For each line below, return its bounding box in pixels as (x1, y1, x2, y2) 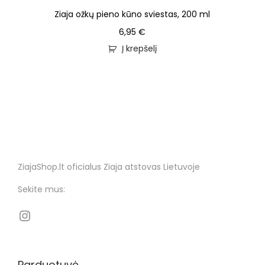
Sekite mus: (18, 183, 65, 195)
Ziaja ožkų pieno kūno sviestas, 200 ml (54, 8, 211, 20)
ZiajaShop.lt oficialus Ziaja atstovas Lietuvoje (18, 160, 200, 173)
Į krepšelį (121, 42, 157, 54)
